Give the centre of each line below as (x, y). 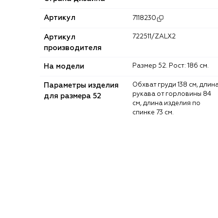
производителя (73, 48)
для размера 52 (73, 96)
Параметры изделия (81, 85)
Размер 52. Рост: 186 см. (173, 66)
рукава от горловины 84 (172, 94)
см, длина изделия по (166, 103)
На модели (64, 66)
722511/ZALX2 (156, 36)
